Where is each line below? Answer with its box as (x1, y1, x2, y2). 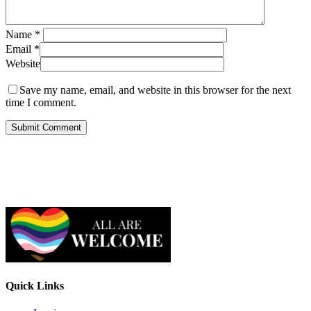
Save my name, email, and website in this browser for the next (19, 83, 291, 96)
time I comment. (6, 96, 76, 108)
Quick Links (6, 279, 64, 292)
